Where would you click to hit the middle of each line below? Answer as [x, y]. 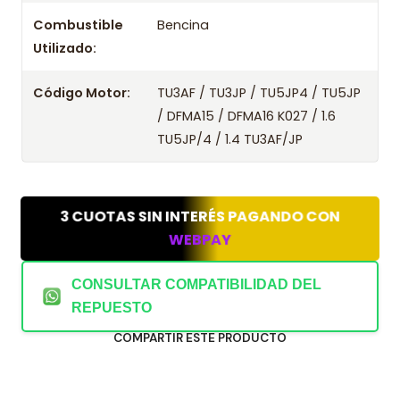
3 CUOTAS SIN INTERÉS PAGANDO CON [200, 216]
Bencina [183, 25]
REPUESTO [112, 308]
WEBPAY [200, 240]
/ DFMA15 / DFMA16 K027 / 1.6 [247, 116]
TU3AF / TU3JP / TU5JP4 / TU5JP [259, 93]
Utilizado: [65, 48]
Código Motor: [82, 93]
